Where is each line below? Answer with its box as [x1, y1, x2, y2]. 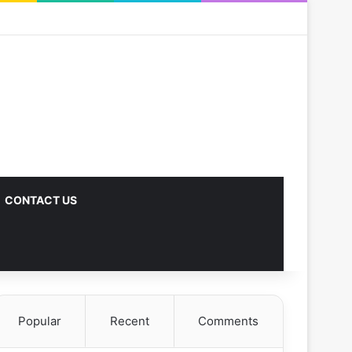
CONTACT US [5, 193, 77, 207]
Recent [110, 313, 149, 328]
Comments [198, 313, 259, 328]
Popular [17, 313, 61, 328]
